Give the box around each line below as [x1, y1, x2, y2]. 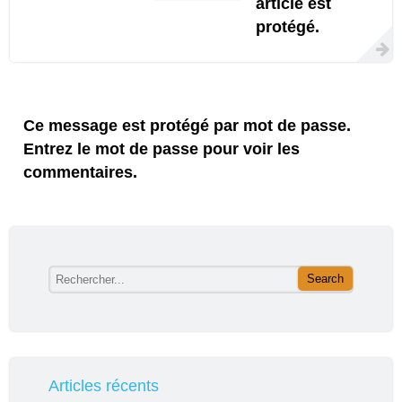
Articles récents [48, 377, 159, 396]
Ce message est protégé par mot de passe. [23, 117, 352, 135]
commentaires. [23, 163, 138, 182]
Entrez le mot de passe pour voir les [23, 140, 301, 159]
